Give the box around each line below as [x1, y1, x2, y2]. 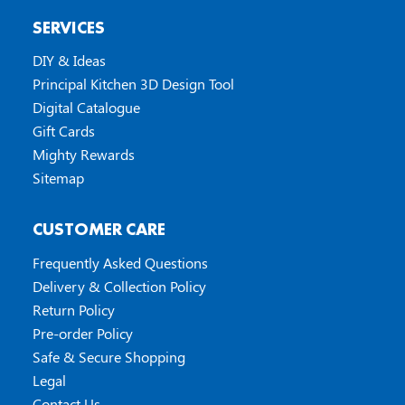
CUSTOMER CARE [32, 218, 165, 240]
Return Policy [32, 299, 115, 319]
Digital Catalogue [32, 98, 140, 118]
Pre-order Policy [32, 323, 133, 343]
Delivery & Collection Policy [32, 276, 206, 296]
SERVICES [32, 15, 105, 39]
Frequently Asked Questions [32, 252, 208, 272]
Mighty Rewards [32, 145, 135, 165]
